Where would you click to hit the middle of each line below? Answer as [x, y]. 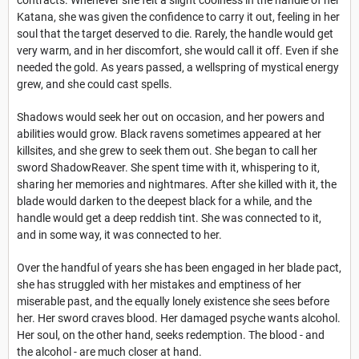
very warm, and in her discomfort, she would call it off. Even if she [177, 50]
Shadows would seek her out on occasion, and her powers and [171, 117]
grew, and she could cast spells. [95, 84]
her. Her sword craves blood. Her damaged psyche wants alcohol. [179, 318]
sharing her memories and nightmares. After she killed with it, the [177, 184]
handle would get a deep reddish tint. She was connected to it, [169, 218]
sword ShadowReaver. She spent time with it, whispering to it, [168, 167]
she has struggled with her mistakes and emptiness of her [159, 284]
